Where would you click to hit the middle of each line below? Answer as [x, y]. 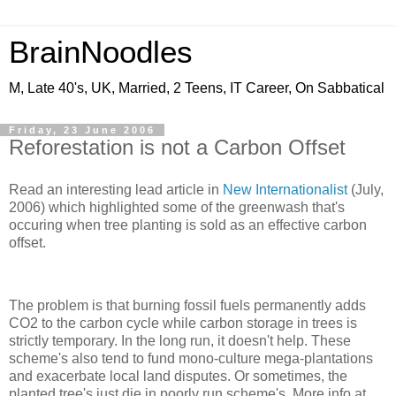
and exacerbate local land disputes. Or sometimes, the [178, 377]
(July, [366, 189]
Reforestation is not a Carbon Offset [177, 147]
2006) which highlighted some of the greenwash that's [177, 207]
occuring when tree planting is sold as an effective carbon [188, 225]
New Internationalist [285, 189]
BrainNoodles [101, 52]
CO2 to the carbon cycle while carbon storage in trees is [183, 324]
